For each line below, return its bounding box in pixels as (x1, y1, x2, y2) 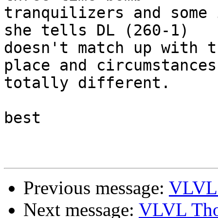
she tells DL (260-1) (4, 21, 189, 39)
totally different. (4, 74, 170, 92)
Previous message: (23, 177, 169, 199)
